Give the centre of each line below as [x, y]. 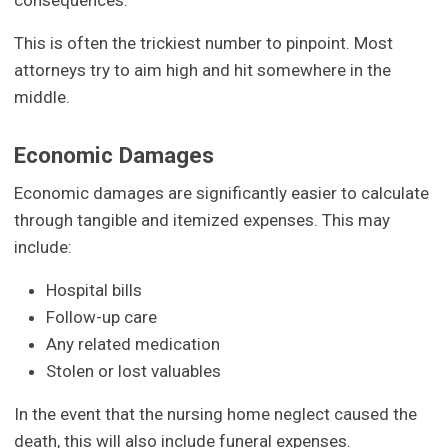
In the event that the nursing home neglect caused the [216, 413]
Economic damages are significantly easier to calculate [222, 192]
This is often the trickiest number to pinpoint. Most [204, 43]
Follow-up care [102, 316]
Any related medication [133, 343]
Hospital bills [94, 289]
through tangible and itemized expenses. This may [202, 219]
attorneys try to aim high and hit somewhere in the [203, 70]
